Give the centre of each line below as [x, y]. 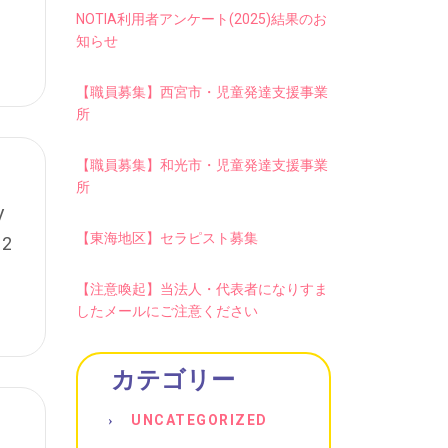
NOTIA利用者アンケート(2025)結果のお [201, 19]
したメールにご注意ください [167, 311]
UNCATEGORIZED [199, 420]
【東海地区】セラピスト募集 [167, 238]
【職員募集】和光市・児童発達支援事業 [202, 165]
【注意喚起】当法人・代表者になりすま [202, 289]
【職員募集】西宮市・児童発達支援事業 [202, 92]
